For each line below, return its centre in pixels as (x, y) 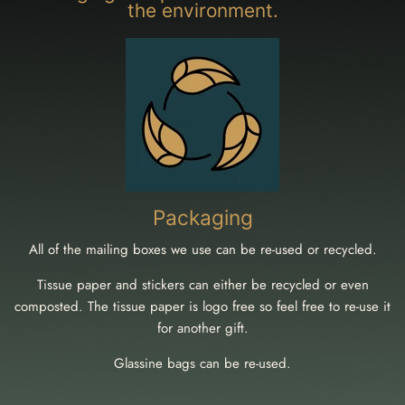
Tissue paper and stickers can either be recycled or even (202, 284)
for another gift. (202, 328)
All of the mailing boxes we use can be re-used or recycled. (202, 249)
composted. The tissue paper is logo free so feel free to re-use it (202, 306)
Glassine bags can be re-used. (202, 363)
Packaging (202, 217)
